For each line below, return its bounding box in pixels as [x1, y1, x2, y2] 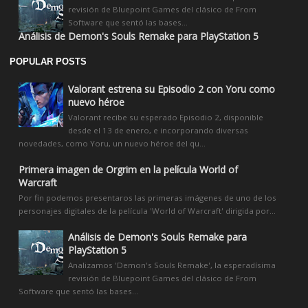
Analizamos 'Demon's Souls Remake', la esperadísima [68, 260, 276, 271]
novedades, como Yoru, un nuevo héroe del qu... [19, 137, 206, 148]
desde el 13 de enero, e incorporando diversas [68, 124, 248, 135]
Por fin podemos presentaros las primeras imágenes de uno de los [19, 192, 276, 203]
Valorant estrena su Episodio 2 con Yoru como [68, 82, 275, 96]
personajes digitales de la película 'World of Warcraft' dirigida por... [19, 205, 276, 216]
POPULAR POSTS [10, 56, 87, 67]
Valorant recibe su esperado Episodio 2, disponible [68, 111, 263, 122]
